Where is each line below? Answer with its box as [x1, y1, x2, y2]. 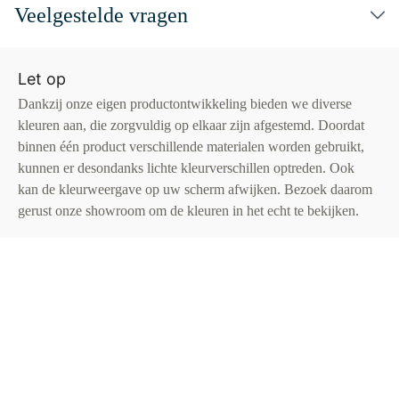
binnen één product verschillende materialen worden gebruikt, [18, 139, 364, 154]
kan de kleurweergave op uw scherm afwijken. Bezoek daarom [18, 182, 372, 197]
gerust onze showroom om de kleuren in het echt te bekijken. [18, 203, 359, 218]
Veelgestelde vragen [14, 4, 188, 27]
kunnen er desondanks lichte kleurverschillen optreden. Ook [18, 160, 354, 175]
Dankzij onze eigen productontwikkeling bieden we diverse [18, 96, 352, 111]
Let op [18, 69, 66, 88]
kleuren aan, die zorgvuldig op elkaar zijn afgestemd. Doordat [18, 118, 364, 133]
